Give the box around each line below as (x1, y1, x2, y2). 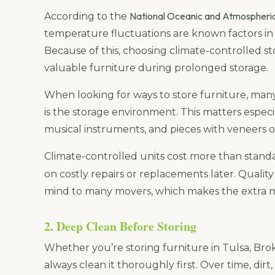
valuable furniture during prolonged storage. (44, 61, 268, 74)
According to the (44, 10, 130, 22)
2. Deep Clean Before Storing (44, 217, 196, 235)
